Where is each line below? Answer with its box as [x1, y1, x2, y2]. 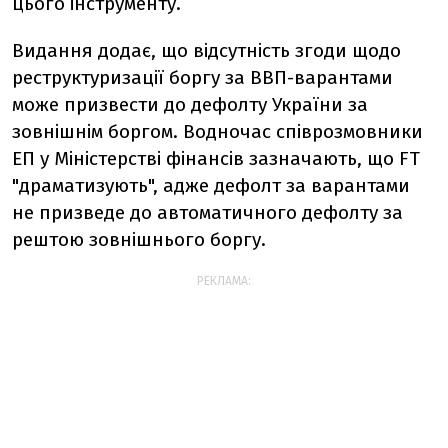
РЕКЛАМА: [197, 273, 251, 288]
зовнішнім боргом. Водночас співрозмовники [12, 119, 423, 143]
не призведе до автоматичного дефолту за [12, 200, 403, 224]
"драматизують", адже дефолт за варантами [12, 173, 410, 197]
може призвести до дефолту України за [12, 92, 368, 116]
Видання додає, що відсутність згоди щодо [12, 38, 401, 62]
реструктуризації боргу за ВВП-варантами [12, 65, 393, 89]
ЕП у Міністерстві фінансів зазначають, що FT [12, 146, 420, 170]
